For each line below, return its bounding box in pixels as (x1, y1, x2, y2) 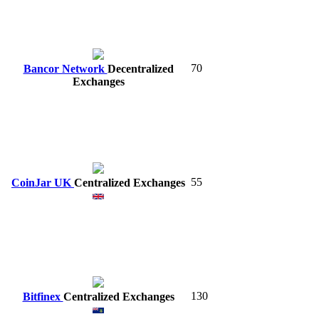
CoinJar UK (11, 176, 74, 189)
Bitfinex (22, 290, 63, 303)
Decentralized (107, 62, 174, 75)
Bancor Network (23, 62, 108, 75)
